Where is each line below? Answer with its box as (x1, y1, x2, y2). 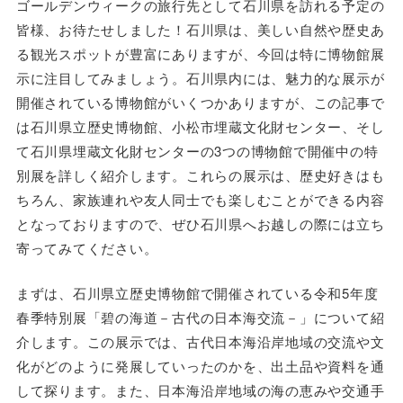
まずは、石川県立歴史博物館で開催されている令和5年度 (15, 282, 379, 302)
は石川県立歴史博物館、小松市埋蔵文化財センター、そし (15, 117, 385, 137)
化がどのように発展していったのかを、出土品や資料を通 (15, 355, 385, 375)
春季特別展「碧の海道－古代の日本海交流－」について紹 (15, 307, 385, 327)
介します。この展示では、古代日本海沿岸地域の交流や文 (15, 331, 385, 351)
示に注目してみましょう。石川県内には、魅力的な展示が (15, 68, 385, 88)
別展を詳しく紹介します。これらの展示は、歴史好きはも (15, 166, 385, 185)
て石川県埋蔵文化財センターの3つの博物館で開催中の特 (15, 141, 379, 161)
